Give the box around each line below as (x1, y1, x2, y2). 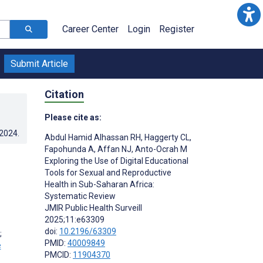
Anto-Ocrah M (133, 144, 187, 154)
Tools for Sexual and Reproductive (45, 167, 171, 177)
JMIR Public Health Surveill (45, 203, 142, 213)
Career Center (62, 23, 119, 35)
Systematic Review (45, 191, 116, 201)
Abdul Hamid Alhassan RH (45, 132, 141, 142)
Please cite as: (45, 112, 102, 122)
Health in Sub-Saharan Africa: (45, 179, 154, 189)
